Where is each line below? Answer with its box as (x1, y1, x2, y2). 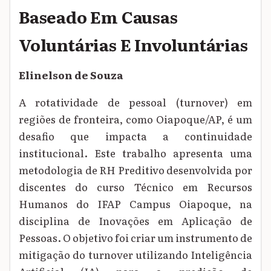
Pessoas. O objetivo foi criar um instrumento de (19, 230, 252, 246)
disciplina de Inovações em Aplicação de (19, 213, 252, 229)
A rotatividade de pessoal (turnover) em (19, 94, 252, 110)
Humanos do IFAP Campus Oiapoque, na (19, 196, 252, 212)
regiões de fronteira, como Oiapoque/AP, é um (19, 111, 252, 127)
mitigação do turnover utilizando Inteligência (19, 247, 252, 263)
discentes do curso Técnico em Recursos (19, 179, 252, 195)
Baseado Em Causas (19, 4, 178, 28)
